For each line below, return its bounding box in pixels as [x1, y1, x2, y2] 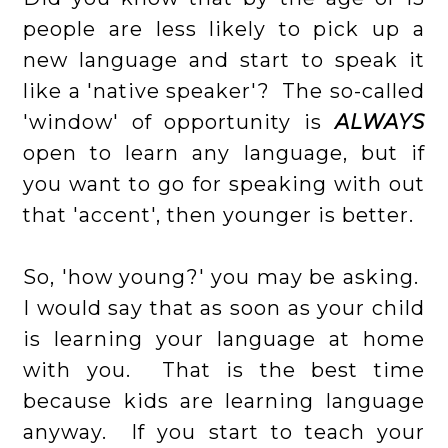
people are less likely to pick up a [23, 17, 425, 42]
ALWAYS [334, 110, 425, 135]
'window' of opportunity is [23, 110, 335, 135]
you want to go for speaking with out [23, 172, 425, 197]
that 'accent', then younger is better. [23, 203, 415, 228]
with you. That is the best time [23, 358, 425, 383]
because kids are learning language [23, 389, 425, 414]
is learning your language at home [23, 327, 425, 352]
